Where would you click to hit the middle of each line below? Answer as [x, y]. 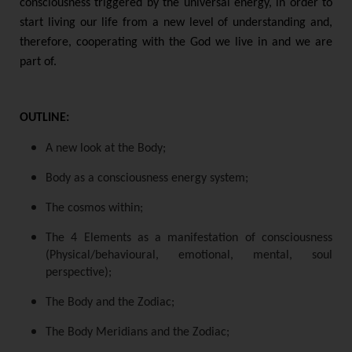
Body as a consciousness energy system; [147, 179]
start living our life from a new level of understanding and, [176, 23]
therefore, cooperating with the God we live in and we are [176, 43]
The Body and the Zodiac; [110, 303]
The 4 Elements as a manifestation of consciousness [189, 238]
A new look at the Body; [106, 149]
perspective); [79, 273]
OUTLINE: [44, 118]
